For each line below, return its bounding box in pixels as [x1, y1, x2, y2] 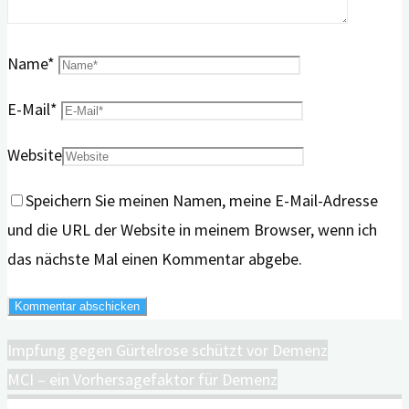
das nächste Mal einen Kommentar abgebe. [7, 247, 302, 269]
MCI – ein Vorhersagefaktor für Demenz [7, 368, 278, 390]
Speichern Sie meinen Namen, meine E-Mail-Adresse [26, 189, 378, 211]
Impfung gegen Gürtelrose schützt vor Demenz [7, 339, 328, 361]
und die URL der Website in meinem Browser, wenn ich [7, 218, 377, 240]
